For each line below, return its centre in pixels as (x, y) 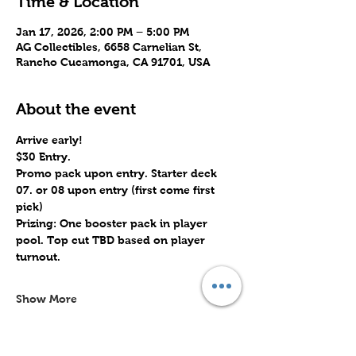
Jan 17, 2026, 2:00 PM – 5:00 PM (103, 32)
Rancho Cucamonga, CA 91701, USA (113, 62)
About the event (76, 109)
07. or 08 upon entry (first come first (117, 190)
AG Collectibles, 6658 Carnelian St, (109, 47)
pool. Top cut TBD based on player (112, 240)
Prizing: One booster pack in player (113, 224)
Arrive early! (49, 140)
